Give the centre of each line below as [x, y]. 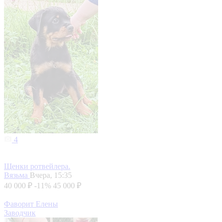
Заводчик [20, 213]
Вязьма [17, 175]
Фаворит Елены [31, 204]
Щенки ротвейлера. [37, 166]
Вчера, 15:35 [51, 175]
